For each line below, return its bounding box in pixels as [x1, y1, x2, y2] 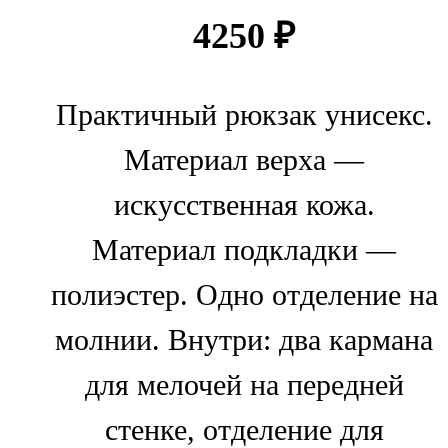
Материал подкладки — [92, 233, 396, 268]
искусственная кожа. [113, 188, 375, 223]
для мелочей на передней [84, 368, 404, 403]
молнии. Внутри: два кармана [55, 323, 433, 358]
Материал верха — [124, 143, 364, 178]
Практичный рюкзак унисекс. [55, 98, 433, 133]
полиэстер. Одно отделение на [50, 278, 438, 313]
